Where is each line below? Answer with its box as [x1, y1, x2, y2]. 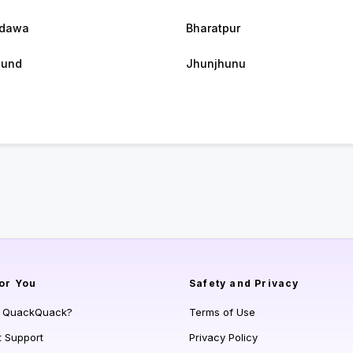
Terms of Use [189, 306, 255, 319]
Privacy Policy [189, 331, 258, 344]
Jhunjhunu [186, 57, 246, 71]
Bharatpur [186, 21, 240, 35]
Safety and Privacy [189, 277, 299, 290]
